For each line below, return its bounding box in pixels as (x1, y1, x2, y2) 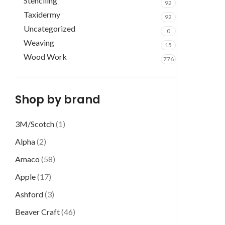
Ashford (15, 189, 43, 199)
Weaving (24, 38, 54, 47)
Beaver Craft (15, 207, 60, 216)
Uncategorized (24, 24, 75, 33)
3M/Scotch (15, 119, 54, 129)
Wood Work (24, 52, 67, 61)
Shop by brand (15, 92, 100, 107)
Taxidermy (24, 10, 60, 19)
